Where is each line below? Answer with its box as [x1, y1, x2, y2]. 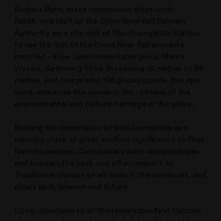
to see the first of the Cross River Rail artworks [14, 41, 184, 49]
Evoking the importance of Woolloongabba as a [14, 124, 189, 132]
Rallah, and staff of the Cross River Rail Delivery [14, 17, 186, 26]
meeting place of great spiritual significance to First [14, 136, 204, 144]
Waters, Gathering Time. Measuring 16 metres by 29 [14, 65, 204, 73]
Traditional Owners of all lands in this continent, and [14, 171, 207, 180]
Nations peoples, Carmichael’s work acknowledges [14, 147, 199, 156]
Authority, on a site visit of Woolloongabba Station [14, 29, 200, 37]
